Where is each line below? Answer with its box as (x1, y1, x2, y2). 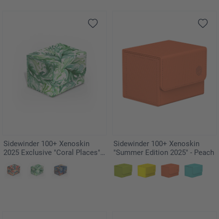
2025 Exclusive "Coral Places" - (3, 148, 104, 157)
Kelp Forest (3, 157, 41, 166)
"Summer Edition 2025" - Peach (113, 148, 214, 157)
